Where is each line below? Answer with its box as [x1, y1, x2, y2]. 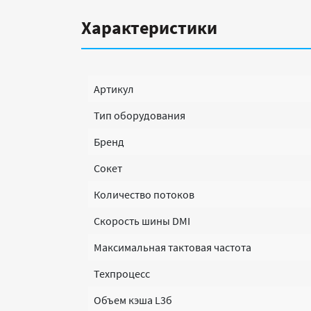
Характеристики [81, 16, 217, 39]
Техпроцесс [94, 267, 150, 280]
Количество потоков [94, 187, 194, 201]
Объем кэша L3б [94, 293, 172, 307]
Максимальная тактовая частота [94, 240, 251, 254]
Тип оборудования [94, 108, 185, 122]
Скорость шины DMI [94, 214, 190, 228]
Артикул [94, 82, 134, 96]
